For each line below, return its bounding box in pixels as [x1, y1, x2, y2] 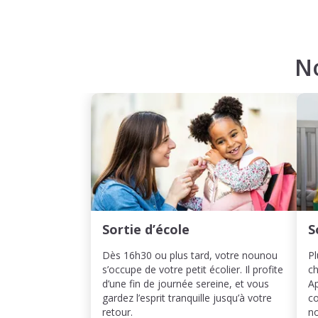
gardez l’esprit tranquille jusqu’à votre [102, 291, 272, 305]
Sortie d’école [102, 221, 190, 238]
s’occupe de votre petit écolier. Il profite [102, 263, 283, 276]
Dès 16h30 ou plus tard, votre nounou [102, 248, 278, 262]
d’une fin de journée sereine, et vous [102, 277, 269, 290]
